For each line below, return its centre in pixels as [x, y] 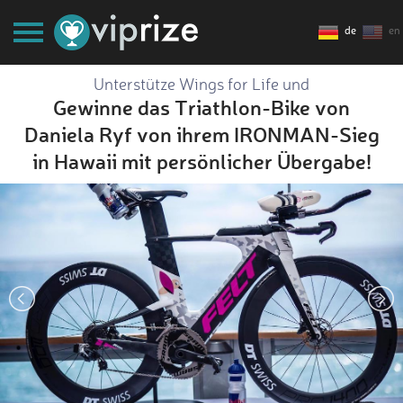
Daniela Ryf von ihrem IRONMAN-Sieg [201, 134]
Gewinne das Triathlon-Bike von [201, 107]
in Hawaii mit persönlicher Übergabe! [201, 161]
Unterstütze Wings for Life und [201, 84]
